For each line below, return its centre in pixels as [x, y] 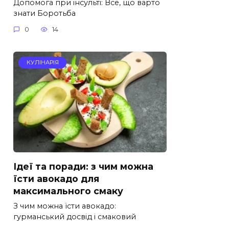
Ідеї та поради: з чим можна [83, 166]
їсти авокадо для [56, 178]
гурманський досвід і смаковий [75, 216]
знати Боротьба [44, 13]
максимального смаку [68, 191]
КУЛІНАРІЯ [42, 63]
